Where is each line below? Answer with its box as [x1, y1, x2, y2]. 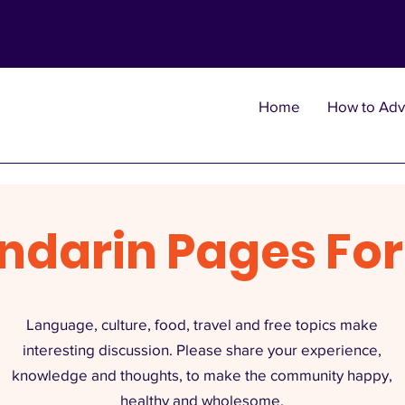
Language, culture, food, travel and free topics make [26, 316, 378, 333]
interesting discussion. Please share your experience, [23, 341, 381, 358]
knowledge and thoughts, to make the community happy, [12, 366, 392, 383]
